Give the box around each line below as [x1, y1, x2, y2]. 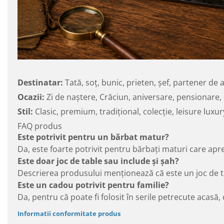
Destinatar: [17, 76, 65, 88]
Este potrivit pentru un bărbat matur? [17, 131, 169, 142]
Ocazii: [17, 91, 46, 102]
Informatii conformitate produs [17, 208, 120, 218]
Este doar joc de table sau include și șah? [17, 155, 179, 166]
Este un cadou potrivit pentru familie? [17, 179, 169, 190]
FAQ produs [17, 120, 62, 131]
